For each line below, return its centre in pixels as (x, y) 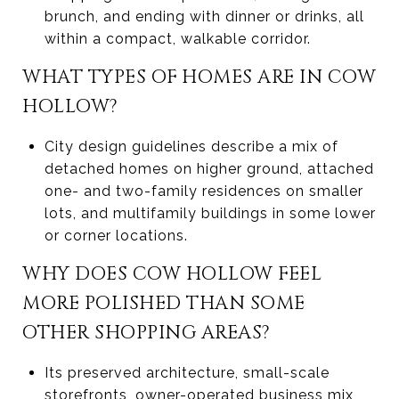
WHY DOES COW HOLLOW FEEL (172, 274)
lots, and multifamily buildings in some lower (210, 213)
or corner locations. (116, 235)
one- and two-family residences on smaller (204, 191)
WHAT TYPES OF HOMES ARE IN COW (199, 77)
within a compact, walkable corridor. (177, 38)
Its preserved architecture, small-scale (187, 372)
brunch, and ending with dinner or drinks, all (204, 16)
